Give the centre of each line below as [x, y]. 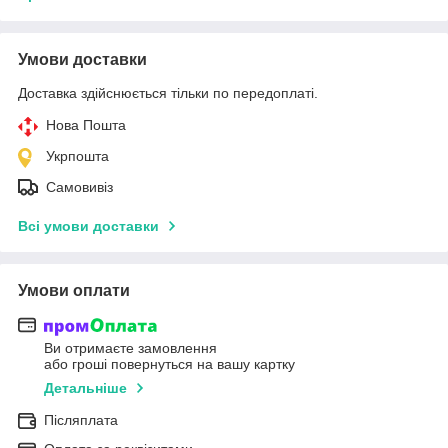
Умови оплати [74, 290]
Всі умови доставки [88, 225]
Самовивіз [79, 186]
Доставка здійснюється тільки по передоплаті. [168, 92]
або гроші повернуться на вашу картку [169, 364]
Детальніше [85, 388]
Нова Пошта [86, 124]
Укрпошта [77, 155]
